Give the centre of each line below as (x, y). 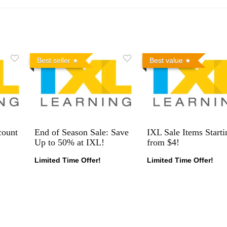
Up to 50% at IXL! (69, 142)
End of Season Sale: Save (81, 132)
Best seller (53, 60)
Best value (166, 60)
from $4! (163, 142)
